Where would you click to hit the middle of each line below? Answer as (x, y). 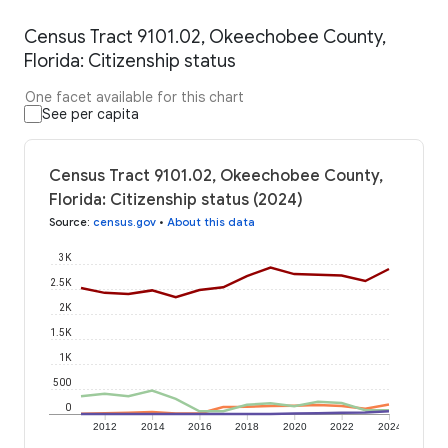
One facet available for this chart (134, 96)
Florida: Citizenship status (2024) (176, 199)
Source (68, 221)
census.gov (124, 221)
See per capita (90, 113)
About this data (211, 221)
